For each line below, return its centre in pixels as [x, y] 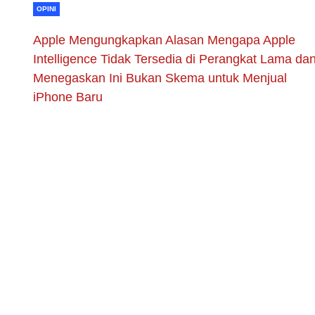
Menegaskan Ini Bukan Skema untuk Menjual [160, 78]
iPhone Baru [68, 97]
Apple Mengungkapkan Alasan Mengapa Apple [164, 40]
